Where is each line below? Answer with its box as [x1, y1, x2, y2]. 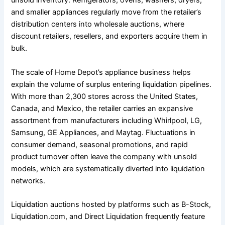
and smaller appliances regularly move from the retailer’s [11, 8, 202, 17]
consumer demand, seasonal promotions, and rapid [11, 140, 188, 149]
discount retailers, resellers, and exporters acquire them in [11, 32, 208, 41]
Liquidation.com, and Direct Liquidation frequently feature [11, 211, 205, 221]
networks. [11, 176, 46, 185]
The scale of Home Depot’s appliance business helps [11, 67, 191, 77]
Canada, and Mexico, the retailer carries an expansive [11, 103, 193, 113]
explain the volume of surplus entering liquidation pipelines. [11, 79, 212, 89]
